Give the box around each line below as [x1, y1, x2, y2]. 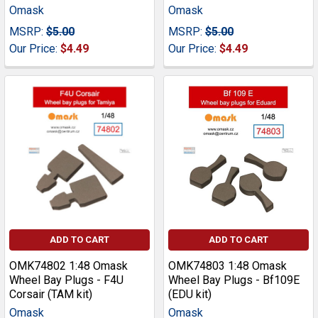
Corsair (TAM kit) [9, 287, 92, 302]
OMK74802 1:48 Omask [9, 259, 128, 273]
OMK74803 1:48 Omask [168, 259, 287, 273]
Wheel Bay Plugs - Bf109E [168, 273, 300, 287]
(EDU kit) [168, 287, 212, 302]
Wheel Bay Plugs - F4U [9, 273, 124, 287]
